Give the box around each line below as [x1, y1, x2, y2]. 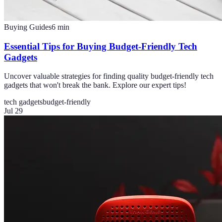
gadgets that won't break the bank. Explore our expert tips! [4, 81, 186, 90]
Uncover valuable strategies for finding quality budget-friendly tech [4, 72, 214, 81]
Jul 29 [4, 107, 23, 115]
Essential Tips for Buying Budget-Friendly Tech [4, 41, 197, 52]
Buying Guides [4, 23, 52, 32]
